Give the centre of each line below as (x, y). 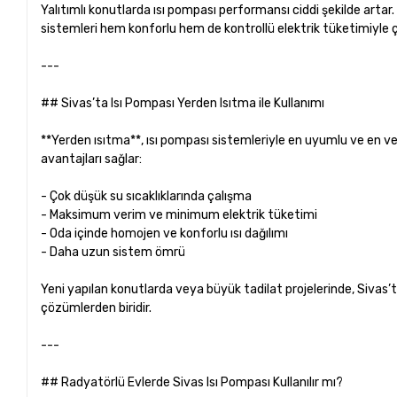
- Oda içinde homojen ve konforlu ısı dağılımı (167, 233)
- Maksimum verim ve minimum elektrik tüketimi (182, 214)
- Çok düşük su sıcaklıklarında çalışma (149, 196)
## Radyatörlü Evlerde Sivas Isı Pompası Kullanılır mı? (192, 382)
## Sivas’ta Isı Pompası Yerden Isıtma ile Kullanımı (183, 103)
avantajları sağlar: (92, 159)
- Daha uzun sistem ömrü (116, 252)
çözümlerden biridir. (97, 307)
